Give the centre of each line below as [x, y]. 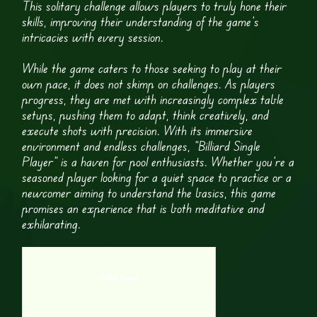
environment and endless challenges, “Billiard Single [142, 146]
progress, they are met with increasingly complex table [153, 99]
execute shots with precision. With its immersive [138, 131]
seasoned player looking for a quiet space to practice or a [157, 177]
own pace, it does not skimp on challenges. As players [149, 84]
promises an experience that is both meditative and [144, 208]
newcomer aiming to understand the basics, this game [149, 193]
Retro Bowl [119, 277]
